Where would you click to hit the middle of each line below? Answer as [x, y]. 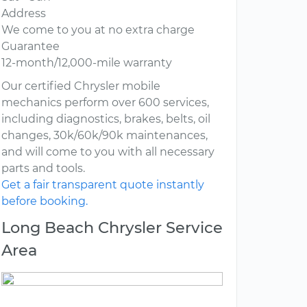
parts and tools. [43, 169]
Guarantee [30, 47]
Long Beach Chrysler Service [112, 228]
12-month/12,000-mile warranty [87, 63]
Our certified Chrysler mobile [81, 86]
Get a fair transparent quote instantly [103, 185]
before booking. [45, 201]
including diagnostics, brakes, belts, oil [106, 119]
